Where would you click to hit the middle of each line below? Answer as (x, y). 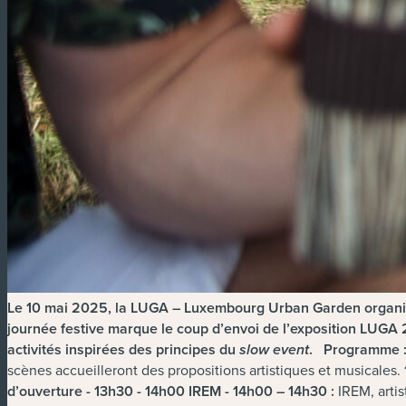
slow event (274, 351)
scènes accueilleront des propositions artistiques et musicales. (206, 370)
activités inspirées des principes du (123, 350)
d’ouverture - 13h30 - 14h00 (96, 391)
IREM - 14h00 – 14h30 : (261, 391)
